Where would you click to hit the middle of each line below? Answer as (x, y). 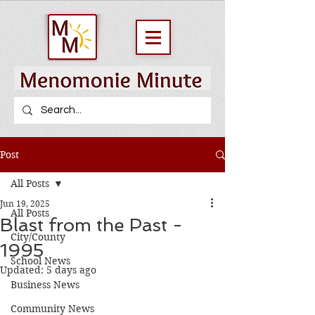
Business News (45, 285)
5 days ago (71, 270)
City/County (38, 237)
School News (40, 261)
